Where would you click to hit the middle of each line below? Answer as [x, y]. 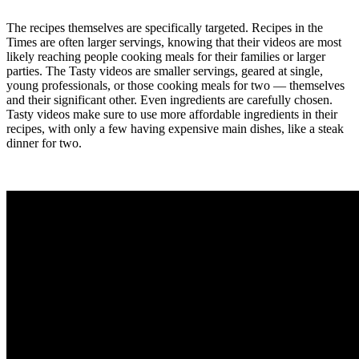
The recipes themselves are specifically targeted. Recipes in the [165, 28]
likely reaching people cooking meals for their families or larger [166, 57]
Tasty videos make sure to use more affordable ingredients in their [172, 115]
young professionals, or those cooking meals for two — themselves [175, 86]
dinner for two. [44, 143]
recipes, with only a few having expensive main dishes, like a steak [175, 129]
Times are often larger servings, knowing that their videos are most [174, 42]
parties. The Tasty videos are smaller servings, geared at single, [165, 71]
